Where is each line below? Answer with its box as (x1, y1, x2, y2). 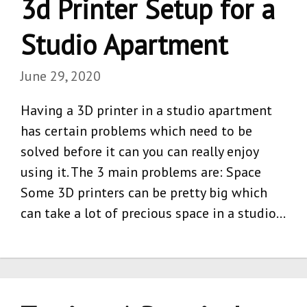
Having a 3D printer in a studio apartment (21, 101, 272, 119)
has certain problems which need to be (21, 121, 252, 140)
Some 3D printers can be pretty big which (21, 183, 267, 201)
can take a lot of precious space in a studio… (21, 204, 286, 222)
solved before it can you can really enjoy (21, 142, 258, 160)
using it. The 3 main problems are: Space (21, 162, 261, 181)
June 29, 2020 (21, 66, 101, 85)
